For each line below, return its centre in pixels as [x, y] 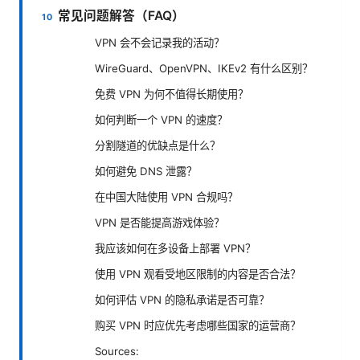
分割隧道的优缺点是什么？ [157, 145]
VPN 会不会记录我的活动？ [160, 42]
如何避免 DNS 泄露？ [146, 171]
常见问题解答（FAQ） [122, 16]
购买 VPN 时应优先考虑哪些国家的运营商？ [198, 325]
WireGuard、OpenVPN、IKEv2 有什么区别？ [204, 68]
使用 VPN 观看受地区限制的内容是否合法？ [198, 274]
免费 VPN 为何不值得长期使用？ [172, 94]
